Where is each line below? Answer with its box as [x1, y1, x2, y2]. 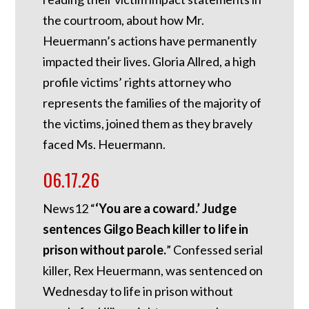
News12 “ [43, 201, 96, 217]
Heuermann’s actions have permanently [43, 33, 257, 49]
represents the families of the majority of [43, 95, 262, 111]
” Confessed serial [166, 242, 263, 258]
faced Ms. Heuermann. [43, 137, 166, 152]
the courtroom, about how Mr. [43, 12, 205, 28]
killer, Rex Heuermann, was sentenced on [43, 263, 263, 279]
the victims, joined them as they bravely [43, 116, 253, 132]
